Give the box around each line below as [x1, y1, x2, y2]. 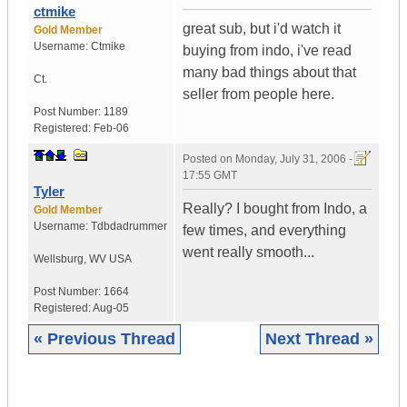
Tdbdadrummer [91, 220, 167, 233]
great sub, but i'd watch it [183, 21, 341, 37]
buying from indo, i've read [183, 43, 352, 59]
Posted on [183, 153, 235, 166]
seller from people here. [183, 86, 334, 103]
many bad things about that [183, 65, 356, 81]
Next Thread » [265, 330, 373, 349]
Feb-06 [94, 122, 129, 135]
